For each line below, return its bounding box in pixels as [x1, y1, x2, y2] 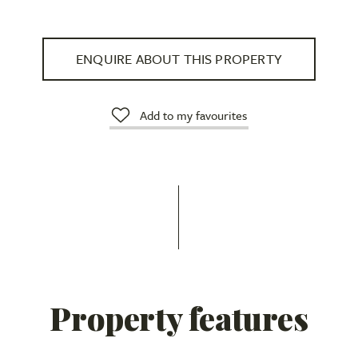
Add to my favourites [139, 105, 247, 124]
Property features [50, 296, 308, 339]
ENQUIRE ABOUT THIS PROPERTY [76, 48, 282, 69]
